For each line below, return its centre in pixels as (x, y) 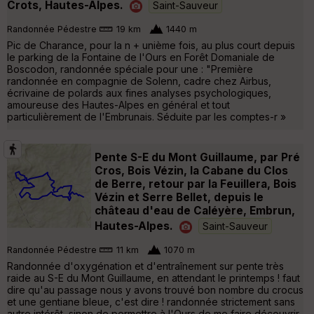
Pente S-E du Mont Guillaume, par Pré (197, 157)
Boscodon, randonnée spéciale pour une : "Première (130, 69)
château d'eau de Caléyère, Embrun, (195, 210)
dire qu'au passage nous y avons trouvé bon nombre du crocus (155, 289)
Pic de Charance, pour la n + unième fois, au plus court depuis (151, 45)
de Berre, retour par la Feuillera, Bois (196, 184)
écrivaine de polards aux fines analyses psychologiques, (139, 93)
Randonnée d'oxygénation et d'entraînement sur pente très (145, 266)
